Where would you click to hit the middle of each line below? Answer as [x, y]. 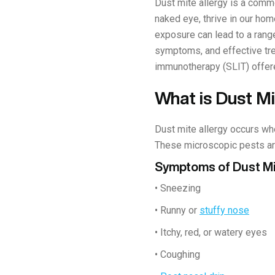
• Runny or [177, 210]
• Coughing [177, 254]
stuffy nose [224, 210]
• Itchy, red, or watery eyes [211, 232]
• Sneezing [178, 188]
